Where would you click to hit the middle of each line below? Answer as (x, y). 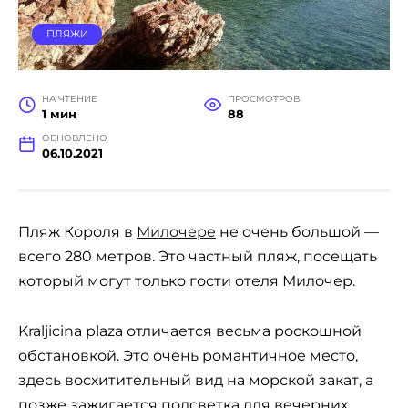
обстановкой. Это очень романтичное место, (188, 355)
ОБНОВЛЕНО (74, 138)
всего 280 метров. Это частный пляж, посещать (198, 257)
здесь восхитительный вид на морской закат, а (196, 380)
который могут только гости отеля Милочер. (187, 281)
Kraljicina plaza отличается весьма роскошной (190, 331)
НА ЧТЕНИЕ (69, 99)
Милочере (176, 232)
